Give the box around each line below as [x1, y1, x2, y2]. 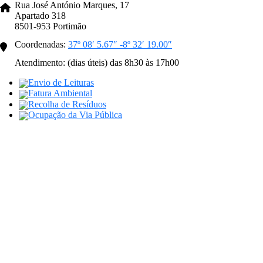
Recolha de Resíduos [28, 99, 106, 109]
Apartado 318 [15, 11, 66, 21]
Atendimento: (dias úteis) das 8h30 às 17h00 [15, 58, 179, 68]
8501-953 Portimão [15, 21, 86, 31]
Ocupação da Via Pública [28, 109, 122, 120]
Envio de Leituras [28, 77, 94, 87]
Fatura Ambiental [28, 88, 92, 99]
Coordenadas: [15, 39, 68, 49]
